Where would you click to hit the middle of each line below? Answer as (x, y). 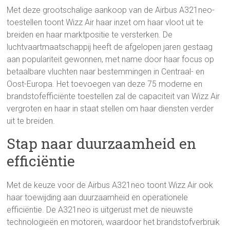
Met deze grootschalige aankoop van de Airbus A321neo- (111, 10)
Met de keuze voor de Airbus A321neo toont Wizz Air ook (110, 185)
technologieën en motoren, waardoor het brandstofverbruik (113, 222)
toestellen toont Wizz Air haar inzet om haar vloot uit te (105, 23)
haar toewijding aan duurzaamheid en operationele (98, 198)
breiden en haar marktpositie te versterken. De (90, 35)
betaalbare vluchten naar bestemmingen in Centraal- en (106, 72)
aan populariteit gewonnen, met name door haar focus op (111, 60)
